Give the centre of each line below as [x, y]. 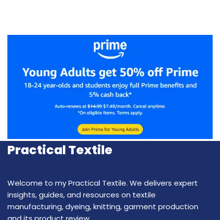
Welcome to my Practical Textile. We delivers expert [103, 183]
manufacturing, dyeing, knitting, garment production [103, 207]
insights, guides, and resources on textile [82, 195]
